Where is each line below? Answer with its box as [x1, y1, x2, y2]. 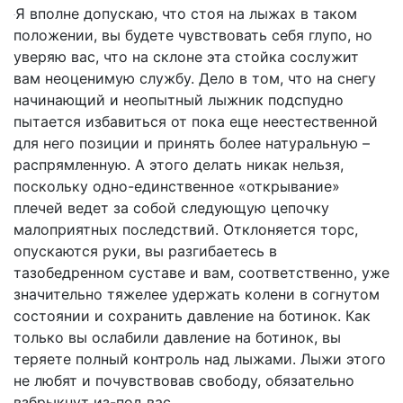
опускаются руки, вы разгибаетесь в [13, 242, 277, 261]
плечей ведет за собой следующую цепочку [13, 199, 329, 218]
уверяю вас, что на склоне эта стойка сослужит [13, 48, 359, 67]
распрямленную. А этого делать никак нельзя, [13, 156, 344, 175]
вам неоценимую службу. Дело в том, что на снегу [13, 69, 376, 88]
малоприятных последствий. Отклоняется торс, [13, 220, 358, 239]
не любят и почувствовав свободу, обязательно [13, 372, 354, 390]
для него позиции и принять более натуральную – [13, 134, 370, 153]
